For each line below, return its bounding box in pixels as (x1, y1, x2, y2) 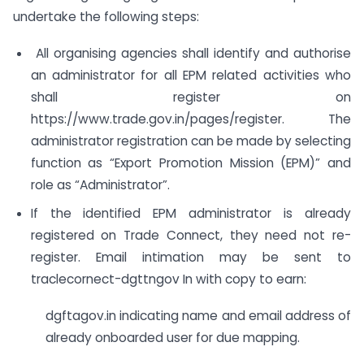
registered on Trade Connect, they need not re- (30, 227, 351, 245)
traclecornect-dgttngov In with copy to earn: (30, 271, 306, 288)
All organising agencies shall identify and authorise (30, 45, 351, 63)
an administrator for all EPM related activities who (30, 67, 351, 84)
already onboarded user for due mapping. (45, 328, 300, 346)
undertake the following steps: (13, 8, 199, 26)
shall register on (30, 89, 351, 106)
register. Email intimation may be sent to (30, 249, 351, 266)
